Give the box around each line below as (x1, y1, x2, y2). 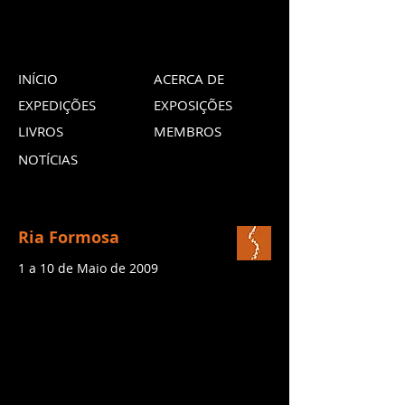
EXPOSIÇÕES (154, 96, 232, 114)
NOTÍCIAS (18, 150, 78, 168)
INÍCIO (18, 70, 58, 88)
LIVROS (18, 122, 63, 140)
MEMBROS (154, 122, 221, 140)
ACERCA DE (154, 70, 224, 88)
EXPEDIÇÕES (18, 96, 96, 114)
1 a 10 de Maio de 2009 (18, 259, 158, 277)
